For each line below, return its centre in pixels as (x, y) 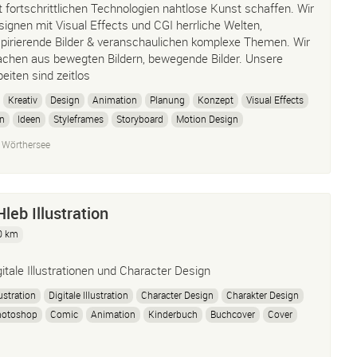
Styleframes (78, 119)
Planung (167, 100)
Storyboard (140, 119)
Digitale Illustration (88, 295)
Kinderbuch (173, 314)
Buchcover (233, 314)
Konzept (216, 100)
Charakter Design (263, 295)
